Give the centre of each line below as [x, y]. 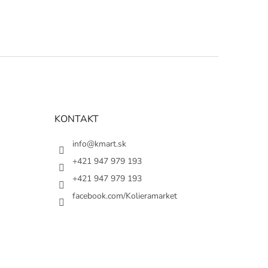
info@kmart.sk [99, 144]
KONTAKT [76, 119]
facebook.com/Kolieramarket [124, 196]
